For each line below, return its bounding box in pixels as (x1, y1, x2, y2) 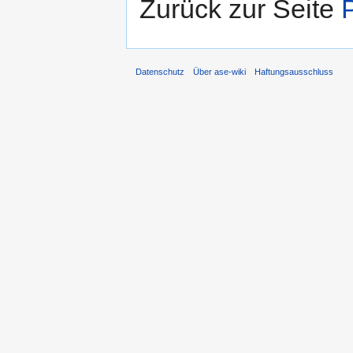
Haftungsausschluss (255, 66, 334, 76)
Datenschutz (136, 66, 184, 76)
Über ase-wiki (193, 66, 247, 76)
